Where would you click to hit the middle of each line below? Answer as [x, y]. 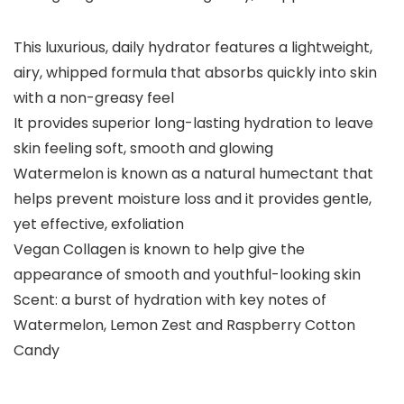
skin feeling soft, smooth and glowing [143, 149]
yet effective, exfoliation [99, 225]
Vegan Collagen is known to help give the [159, 250]
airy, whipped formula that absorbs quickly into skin [195, 73]
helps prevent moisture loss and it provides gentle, [193, 199]
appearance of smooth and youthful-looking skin [187, 275]
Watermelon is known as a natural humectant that [193, 174]
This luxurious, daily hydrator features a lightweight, [193, 48]
